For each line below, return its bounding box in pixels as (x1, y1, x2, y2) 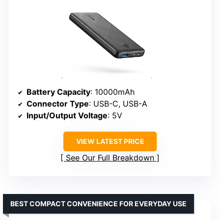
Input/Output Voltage (27, 110, 108, 121)
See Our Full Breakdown (66, 153, 154, 163)
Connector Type (27, 99, 89, 109)
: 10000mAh (90, 87, 135, 97)
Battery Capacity (27, 87, 90, 97)
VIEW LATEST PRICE (76, 137, 144, 146)
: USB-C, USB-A (89, 99, 147, 109)
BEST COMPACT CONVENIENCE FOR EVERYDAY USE (10, 199, 187, 208)
